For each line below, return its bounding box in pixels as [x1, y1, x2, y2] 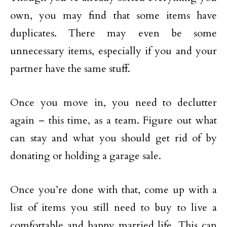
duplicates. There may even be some [10, 26, 217, 40]
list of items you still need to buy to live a [10, 201, 217, 214]
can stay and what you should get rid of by [10, 131, 217, 145]
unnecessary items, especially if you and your [10, 44, 217, 58]
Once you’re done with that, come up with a [10, 183, 217, 197]
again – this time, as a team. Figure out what [10, 113, 217, 127]
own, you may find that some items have [10, 9, 217, 22]
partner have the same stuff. [10, 62, 130, 75]
